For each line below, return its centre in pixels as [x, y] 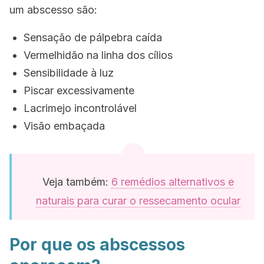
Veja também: [77, 182]
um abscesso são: [53, 10]
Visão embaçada [64, 126]
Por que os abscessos [97, 245]
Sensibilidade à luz [69, 73]
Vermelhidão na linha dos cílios [98, 55]
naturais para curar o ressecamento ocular [138, 201]
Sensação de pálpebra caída [93, 37]
